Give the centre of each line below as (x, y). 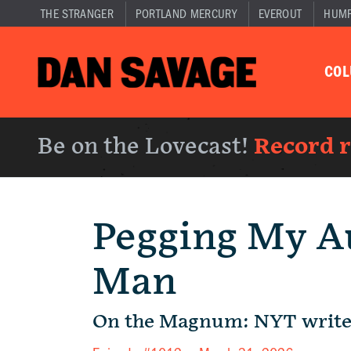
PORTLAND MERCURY (186, 14)
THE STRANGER (77, 14)
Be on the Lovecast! (146, 147)
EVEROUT (280, 14)
